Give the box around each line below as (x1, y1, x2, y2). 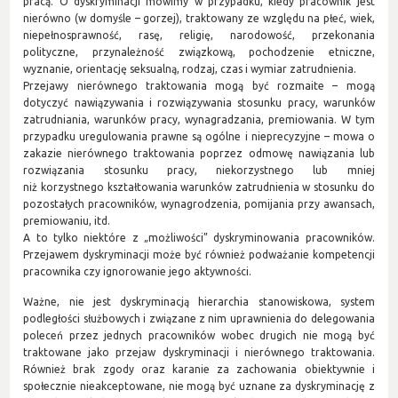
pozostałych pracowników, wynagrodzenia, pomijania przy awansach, (23, 198, 375, 211)
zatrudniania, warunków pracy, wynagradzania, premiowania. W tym (23, 114, 375, 126)
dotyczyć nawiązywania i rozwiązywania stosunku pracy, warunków (23, 97, 375, 109)
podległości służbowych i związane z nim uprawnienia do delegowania (23, 313, 375, 325)
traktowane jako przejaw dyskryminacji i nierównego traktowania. (23, 346, 375, 359)
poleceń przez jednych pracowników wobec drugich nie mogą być (23, 330, 375, 342)
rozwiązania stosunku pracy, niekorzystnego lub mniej (23, 164, 375, 177)
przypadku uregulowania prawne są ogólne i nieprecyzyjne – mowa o (23, 131, 375, 143)
